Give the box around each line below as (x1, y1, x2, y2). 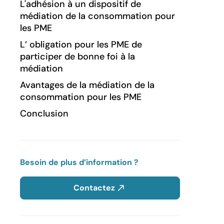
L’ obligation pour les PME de (20, 38, 142, 50)
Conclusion (20, 107, 68, 119)
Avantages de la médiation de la (20, 78, 154, 91)
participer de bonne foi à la (20, 50, 135, 62)
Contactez (73, 182, 115, 193)
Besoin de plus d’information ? (20, 156, 138, 167)
